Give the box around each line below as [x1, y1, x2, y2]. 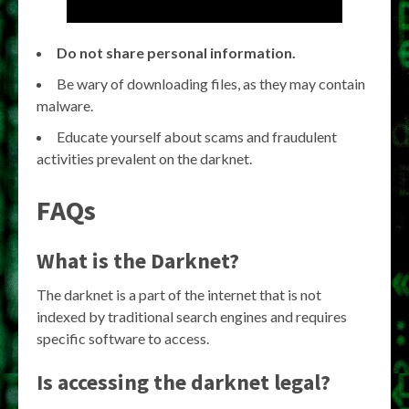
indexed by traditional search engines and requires [37, 308, 347, 326]
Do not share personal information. [57, 44, 296, 62]
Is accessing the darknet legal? [37, 368, 330, 397]
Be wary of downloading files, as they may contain [57, 75, 365, 93]
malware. [37, 97, 93, 115]
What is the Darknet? [37, 246, 239, 276]
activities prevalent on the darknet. [37, 150, 252, 168]
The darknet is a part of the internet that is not [37, 286, 321, 304]
